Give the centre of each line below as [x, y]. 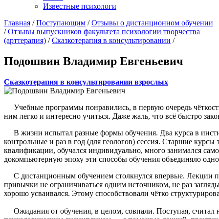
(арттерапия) [25, 40]
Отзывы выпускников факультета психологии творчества [104, 32]
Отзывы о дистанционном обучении [152, 23]
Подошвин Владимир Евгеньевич [94, 61]
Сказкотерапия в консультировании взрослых [86, 82]
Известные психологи [80, 6]
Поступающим [61, 23]
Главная [17, 23]
